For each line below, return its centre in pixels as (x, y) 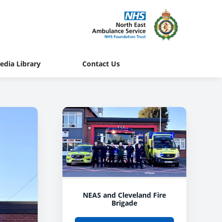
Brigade (124, 203)
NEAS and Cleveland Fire (124, 195)
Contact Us (101, 63)
